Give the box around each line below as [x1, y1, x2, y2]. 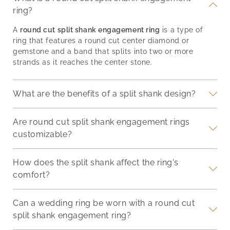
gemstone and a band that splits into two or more [13, 47, 194, 56]
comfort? [13, 170, 50, 180]
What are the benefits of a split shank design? [13, 89, 196, 99]
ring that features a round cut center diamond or [13, 36, 189, 45]
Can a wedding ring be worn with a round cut [13, 198, 195, 208]
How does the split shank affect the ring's [13, 158, 179, 168]
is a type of [160, 26, 203, 34]
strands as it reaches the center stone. [13, 58, 152, 67]
